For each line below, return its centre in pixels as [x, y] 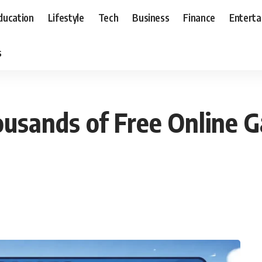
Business [151, 17]
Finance [199, 17]
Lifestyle [66, 17]
